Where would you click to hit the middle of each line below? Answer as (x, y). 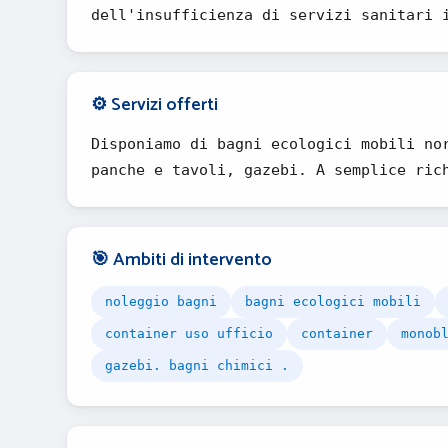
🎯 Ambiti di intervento (181, 260)
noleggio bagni (161, 301)
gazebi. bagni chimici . (197, 365)
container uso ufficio (189, 333)
